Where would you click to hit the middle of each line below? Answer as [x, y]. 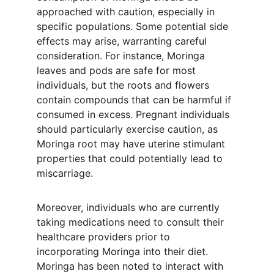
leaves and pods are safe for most [118, 70]
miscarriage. [65, 173]
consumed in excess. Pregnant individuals [135, 114]
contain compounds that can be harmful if [135, 100]
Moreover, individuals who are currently [130, 207]
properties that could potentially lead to [131, 158]
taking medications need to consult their [132, 222]
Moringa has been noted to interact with [131, 266]
